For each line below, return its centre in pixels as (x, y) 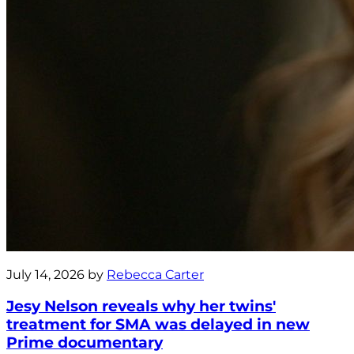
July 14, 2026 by (56, 274)
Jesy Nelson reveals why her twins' (141, 306)
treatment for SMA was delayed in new (158, 324)
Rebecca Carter (155, 274)
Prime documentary (85, 342)
